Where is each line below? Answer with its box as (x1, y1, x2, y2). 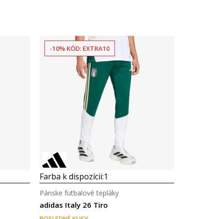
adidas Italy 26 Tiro (40, 200, 108, 210)
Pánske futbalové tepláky (40, 188, 119, 197)
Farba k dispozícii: (40, 171, 104, 182)
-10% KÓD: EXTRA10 (50, 44, 109, 53)
